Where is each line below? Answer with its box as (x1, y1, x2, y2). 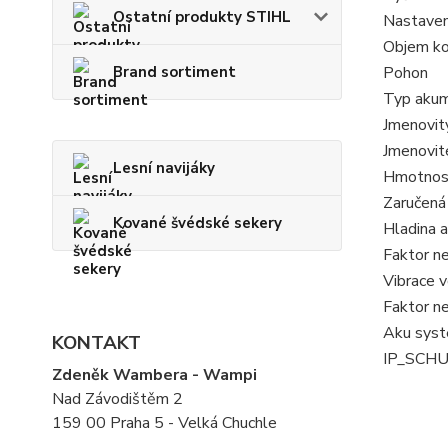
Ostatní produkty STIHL (113, 7, 291, 27)
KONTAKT (52, 330, 141, 356)
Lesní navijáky (113, 158, 215, 178)
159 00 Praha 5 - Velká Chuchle (52, 412, 277, 434)
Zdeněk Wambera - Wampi (52, 364, 257, 386)
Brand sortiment (113, 62, 236, 82)
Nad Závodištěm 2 (52, 388, 183, 410)
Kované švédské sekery (113, 213, 282, 233)
